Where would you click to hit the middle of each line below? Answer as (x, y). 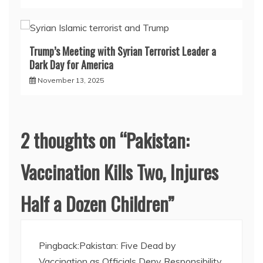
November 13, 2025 (71, 80)
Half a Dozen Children (94, 203)
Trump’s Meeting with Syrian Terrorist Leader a (123, 51)
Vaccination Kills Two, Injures (119, 171)
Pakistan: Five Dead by (128, 245)
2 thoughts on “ (73, 140)
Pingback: (59, 245)
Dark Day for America (71, 64)
